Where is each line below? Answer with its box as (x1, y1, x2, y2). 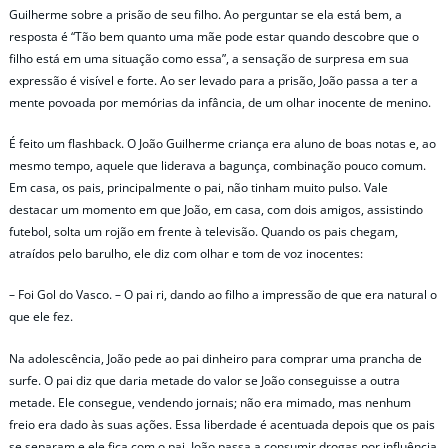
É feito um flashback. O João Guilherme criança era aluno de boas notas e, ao (9, 135, 436, 153)
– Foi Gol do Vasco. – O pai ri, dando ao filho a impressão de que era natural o (9, 286, 437, 304)
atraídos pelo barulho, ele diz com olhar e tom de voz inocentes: (9, 245, 363, 263)
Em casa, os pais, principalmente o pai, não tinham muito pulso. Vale (9, 179, 388, 197)
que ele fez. (9, 308, 73, 326)
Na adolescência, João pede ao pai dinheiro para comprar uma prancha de (9, 349, 422, 367)
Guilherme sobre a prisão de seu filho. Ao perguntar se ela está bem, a (9, 6, 402, 24)
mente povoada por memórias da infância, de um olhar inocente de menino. (9, 94, 431, 112)
